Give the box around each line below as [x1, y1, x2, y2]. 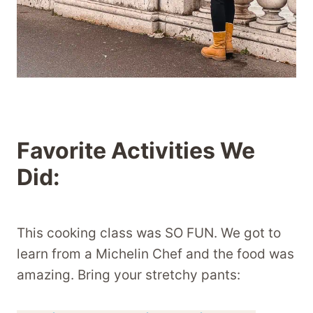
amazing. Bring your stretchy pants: [17, 267, 240, 284]
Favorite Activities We [17, 137, 255, 165]
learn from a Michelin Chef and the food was [17, 246, 294, 263]
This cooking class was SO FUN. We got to [17, 225, 281, 242]
